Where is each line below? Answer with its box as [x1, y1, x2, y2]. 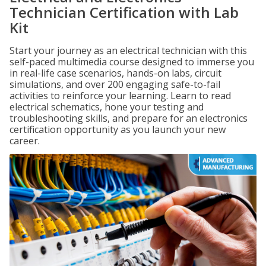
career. [9, 134, 40, 147]
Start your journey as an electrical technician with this [9, 44, 247, 57]
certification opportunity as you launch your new [9, 123, 226, 136]
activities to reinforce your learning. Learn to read [9, 89, 231, 102]
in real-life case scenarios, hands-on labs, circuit [9, 66, 221, 80]
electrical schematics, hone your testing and [9, 100, 204, 113]
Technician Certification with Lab [9, 2, 239, 22]
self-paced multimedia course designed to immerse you [9, 55, 254, 68]
